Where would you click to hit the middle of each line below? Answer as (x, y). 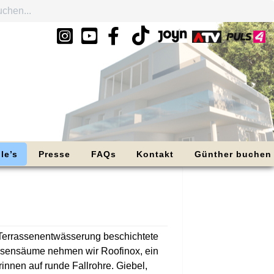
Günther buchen (233, 154)
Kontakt (155, 154)
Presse (54, 154)
